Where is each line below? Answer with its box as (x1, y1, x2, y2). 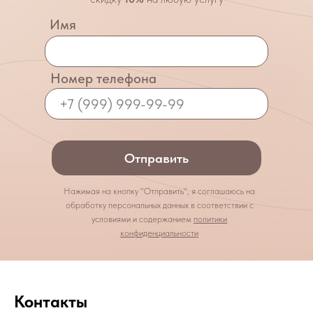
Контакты (14, 291, 87, 312)
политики (194, 214, 227, 224)
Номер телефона (50, 70, 156, 87)
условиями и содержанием (92, 214, 194, 224)
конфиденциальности (120, 228, 198, 238)
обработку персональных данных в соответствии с (65, 200, 254, 210)
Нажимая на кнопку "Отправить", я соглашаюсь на (64, 186, 255, 196)
